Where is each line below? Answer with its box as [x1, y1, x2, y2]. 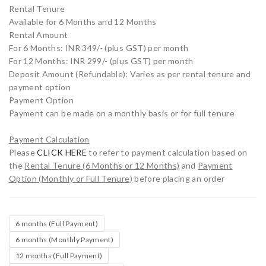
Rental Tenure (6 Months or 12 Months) [24, 160, 180, 171]
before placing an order [132, 173, 225, 184]
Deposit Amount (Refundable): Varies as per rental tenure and [9, 69, 251, 80]
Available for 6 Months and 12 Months [9, 17, 157, 27]
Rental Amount [9, 30, 68, 40]
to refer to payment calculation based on [86, 147, 248, 158]
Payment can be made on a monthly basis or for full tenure [9, 108, 235, 119]
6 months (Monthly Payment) [15, 235, 114, 245]
